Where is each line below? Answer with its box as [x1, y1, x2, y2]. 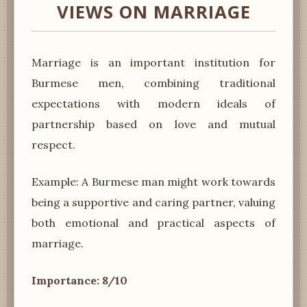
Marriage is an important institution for [32, 55, 275, 69]
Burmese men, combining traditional [32, 75, 275, 90]
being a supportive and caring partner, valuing [32, 195, 275, 209]
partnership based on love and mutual [32, 116, 275, 131]
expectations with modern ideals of [32, 96, 275, 110]
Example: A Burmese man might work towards [32, 174, 275, 188]
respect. [32, 137, 75, 151]
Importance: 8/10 [32, 273, 127, 287]
